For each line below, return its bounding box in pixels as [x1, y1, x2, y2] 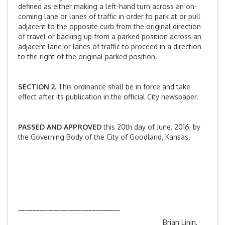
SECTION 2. [18, 82, 58, 91]
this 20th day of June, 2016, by [103, 123, 200, 131]
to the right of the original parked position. [18, 52, 161, 61]
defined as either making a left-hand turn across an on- [18, 2, 197, 11]
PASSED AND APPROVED [18, 123, 103, 131]
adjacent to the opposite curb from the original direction [18, 22, 201, 31]
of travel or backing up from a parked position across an [18, 32, 201, 41]
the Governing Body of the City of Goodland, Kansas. [18, 133, 190, 141]
